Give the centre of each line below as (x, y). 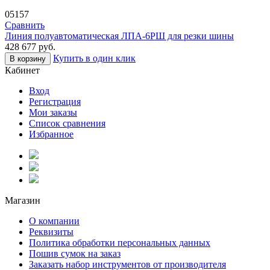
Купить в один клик (94, 58)
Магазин (23, 200)
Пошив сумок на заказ (75, 253)
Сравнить (25, 25)
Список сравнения (67, 123)
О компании (54, 221)
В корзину (28, 58)
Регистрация (55, 101)
